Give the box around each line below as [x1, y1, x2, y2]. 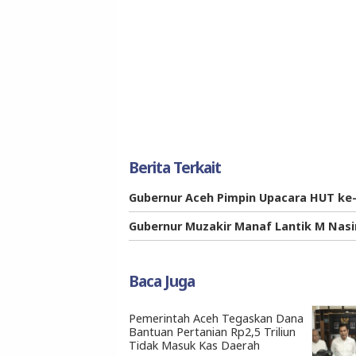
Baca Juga [129, 270, 195, 292]
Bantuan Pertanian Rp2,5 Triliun [129, 324, 296, 340]
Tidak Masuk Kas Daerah [129, 338, 260, 354]
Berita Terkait [129, 157, 221, 179]
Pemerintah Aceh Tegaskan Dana [129, 311, 304, 327]
